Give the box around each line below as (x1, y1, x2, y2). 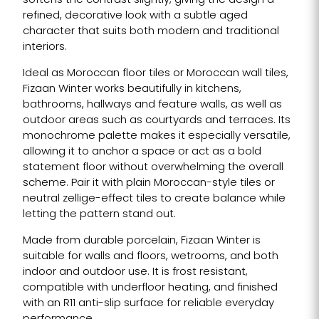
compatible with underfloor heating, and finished (22, 282, 278, 293)
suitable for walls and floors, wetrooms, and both (22, 251, 278, 262)
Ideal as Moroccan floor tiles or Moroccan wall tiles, (22, 68, 288, 79)
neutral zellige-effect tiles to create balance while (22, 193, 286, 204)
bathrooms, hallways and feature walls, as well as (22, 99, 282, 110)
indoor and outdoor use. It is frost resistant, (22, 266, 248, 278)
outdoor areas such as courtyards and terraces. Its (22, 115, 291, 126)
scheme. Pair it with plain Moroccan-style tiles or (22, 177, 275, 189)
